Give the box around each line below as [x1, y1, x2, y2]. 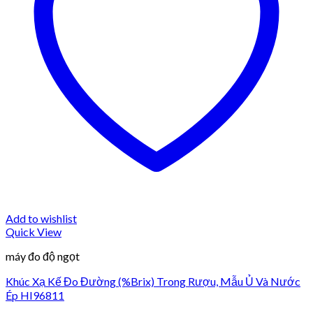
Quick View [6, 224, 61, 238]
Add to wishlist [6, 211, 77, 225]
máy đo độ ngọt [6, 249, 80, 263]
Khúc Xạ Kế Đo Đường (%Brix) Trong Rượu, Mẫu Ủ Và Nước [6, 274, 300, 288]
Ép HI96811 [6, 288, 64, 302]
